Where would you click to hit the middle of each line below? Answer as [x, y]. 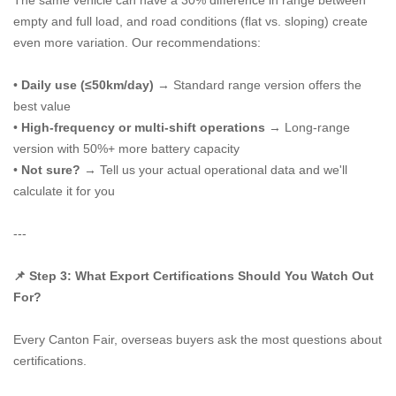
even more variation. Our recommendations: [137, 42]
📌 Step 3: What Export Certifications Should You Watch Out [194, 276]
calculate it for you [64, 191]
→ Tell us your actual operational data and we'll [214, 170]
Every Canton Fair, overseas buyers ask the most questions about [198, 339]
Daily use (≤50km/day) [88, 85]
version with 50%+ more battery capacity [126, 148]
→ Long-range [308, 127]
